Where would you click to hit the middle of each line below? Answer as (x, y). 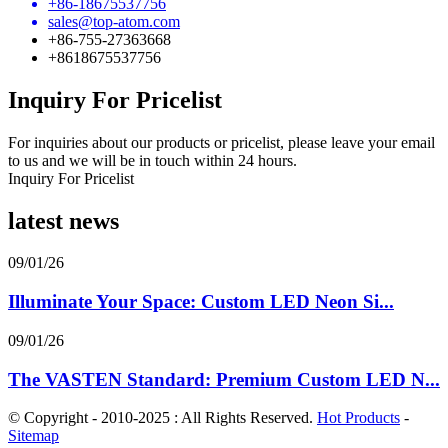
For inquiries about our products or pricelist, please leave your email (221, 142)
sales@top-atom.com (114, 21)
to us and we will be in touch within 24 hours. (152, 160)
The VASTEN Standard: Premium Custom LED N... (224, 379)
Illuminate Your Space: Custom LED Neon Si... (201, 302)
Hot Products (358, 418)
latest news (63, 220)
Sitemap (33, 436)
